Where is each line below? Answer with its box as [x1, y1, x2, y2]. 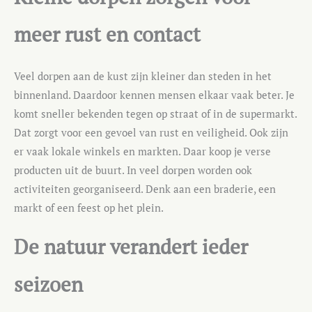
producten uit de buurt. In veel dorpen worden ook [14, 164, 252, 178]
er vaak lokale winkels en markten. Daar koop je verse [14, 145, 271, 159]
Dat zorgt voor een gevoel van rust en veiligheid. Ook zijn [14, 126, 288, 140]
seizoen [14, 270, 83, 297]
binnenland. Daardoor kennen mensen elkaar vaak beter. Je [14, 88, 295, 102]
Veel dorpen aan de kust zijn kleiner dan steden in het [14, 70, 272, 84]
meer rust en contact [14, 21, 201, 48]
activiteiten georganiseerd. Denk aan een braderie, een [14, 182, 276, 196]
